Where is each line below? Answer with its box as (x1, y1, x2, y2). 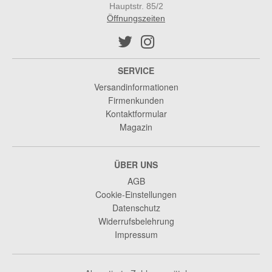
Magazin (120, 121, 152, 134)
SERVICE (118, 64, 154, 77)
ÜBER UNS (114, 158, 158, 171)
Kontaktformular (105, 107, 167, 120)
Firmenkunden (108, 94, 164, 107)
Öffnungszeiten (107, 13, 165, 24)
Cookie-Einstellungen (95, 188, 177, 201)
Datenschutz (112, 202, 160, 214)
